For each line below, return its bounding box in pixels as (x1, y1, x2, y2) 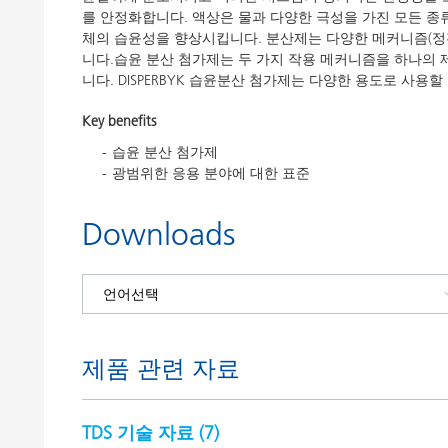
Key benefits (82, 112, 156, 130)
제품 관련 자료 (82, 354, 240, 383)
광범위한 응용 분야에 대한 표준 (112, 164, 310, 182)
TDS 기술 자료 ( (82, 421, 204, 444)
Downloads (82, 215, 235, 253)
